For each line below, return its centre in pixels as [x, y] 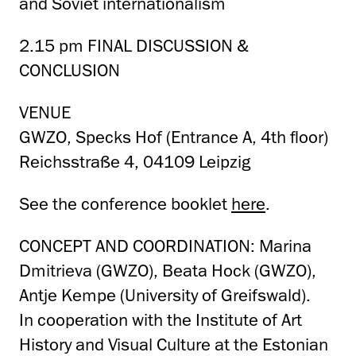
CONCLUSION [70, 71]
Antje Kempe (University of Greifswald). [165, 296]
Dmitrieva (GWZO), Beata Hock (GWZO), [168, 271]
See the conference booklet [125, 204]
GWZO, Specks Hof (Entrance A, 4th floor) [174, 137]
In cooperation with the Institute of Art [161, 320]
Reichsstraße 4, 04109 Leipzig [135, 162]
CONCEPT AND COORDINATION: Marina [165, 246]
